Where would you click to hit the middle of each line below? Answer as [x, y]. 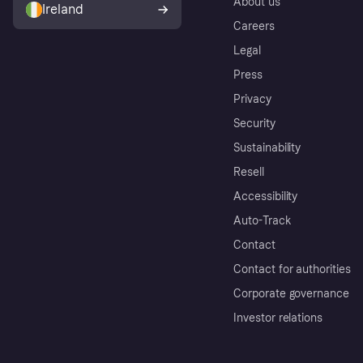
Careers [254, 27]
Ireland [63, 10]
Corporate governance [292, 294]
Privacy [252, 100]
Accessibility [266, 197]
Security [254, 124]
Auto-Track [263, 221]
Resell [249, 173]
